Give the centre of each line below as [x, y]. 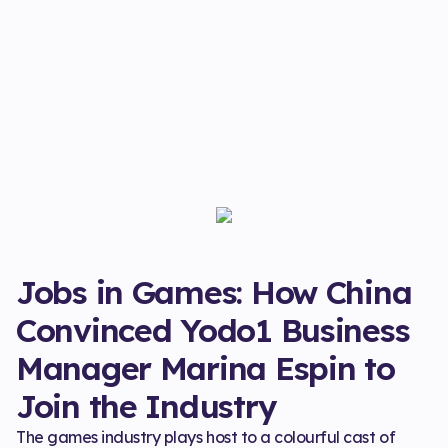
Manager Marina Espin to [205, 367]
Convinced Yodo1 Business [213, 329]
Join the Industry [146, 405]
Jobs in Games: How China [214, 291]
